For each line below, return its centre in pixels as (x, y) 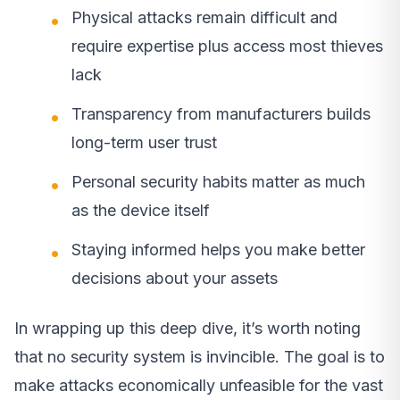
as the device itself (141, 210)
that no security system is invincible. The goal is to (200, 356)
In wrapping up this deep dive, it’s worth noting (187, 328)
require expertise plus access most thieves (227, 46)
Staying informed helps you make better (218, 249)
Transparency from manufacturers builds (221, 113)
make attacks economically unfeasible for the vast (199, 385)
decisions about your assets (175, 278)
